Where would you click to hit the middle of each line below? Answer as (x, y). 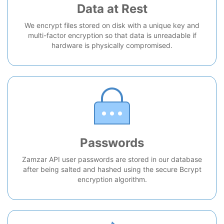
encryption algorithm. (112, 179)
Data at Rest (112, 9)
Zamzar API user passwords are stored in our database (112, 159)
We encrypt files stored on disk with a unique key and (112, 25)
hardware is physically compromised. (112, 45)
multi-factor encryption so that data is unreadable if (112, 35)
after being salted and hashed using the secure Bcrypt (112, 169)
